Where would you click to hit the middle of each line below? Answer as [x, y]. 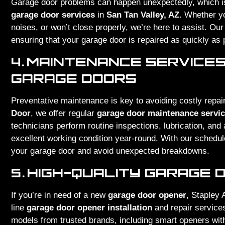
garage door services [53, 15]
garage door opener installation [89, 208]
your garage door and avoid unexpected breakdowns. [110, 151]
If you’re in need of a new [60, 195]
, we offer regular [64, 113]
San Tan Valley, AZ [143, 15]
